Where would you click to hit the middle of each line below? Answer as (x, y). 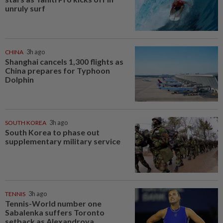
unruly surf (25, 8)
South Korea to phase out (52, 132)
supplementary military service (63, 141)
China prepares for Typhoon (57, 70)
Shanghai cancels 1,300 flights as (64, 61)
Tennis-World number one (53, 203)
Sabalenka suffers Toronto (55, 212)
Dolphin (19, 79)
